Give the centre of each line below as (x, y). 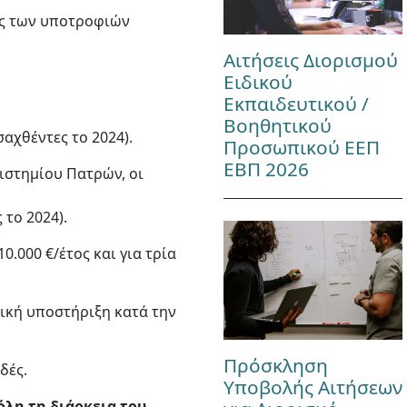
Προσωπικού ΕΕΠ (301, 147)
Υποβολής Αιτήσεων (313, 387)
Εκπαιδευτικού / (296, 103)
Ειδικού (258, 81)
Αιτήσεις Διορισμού (310, 60)
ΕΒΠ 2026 (266, 169)
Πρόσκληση (275, 366)
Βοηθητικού (277, 125)
